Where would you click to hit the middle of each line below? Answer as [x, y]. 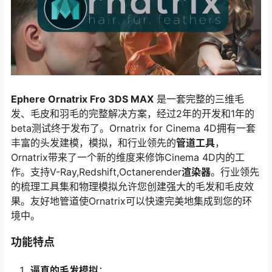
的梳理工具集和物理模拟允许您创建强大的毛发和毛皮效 [132, 187]
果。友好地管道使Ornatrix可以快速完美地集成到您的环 [131, 201]
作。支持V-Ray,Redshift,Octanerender [96, 172]
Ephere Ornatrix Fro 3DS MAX [82, 99]
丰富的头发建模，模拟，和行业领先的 [93, 143]
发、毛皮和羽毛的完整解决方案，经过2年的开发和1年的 [133, 114]
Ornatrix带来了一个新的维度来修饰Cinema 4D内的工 [128, 158]
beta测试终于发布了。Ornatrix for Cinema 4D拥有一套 [133, 128]
